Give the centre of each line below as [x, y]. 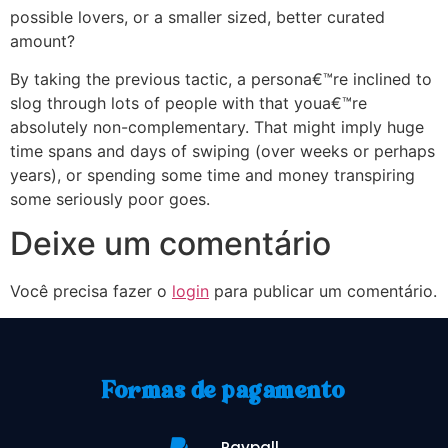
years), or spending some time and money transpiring [212, 175]
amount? [42, 40]
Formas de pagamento [224, 391]
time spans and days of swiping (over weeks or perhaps [222, 151]
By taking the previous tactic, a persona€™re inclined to [221, 79]
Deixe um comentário [170, 244]
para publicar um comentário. [323, 291]
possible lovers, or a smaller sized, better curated [197, 16]
